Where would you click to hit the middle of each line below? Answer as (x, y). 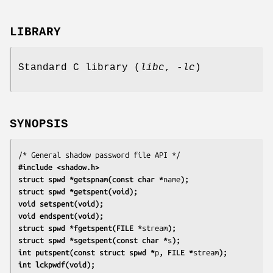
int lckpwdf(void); (57, 264)
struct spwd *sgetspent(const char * (93, 240)
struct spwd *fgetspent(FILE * (80, 228)
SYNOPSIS (39, 124)
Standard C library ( (79, 67)
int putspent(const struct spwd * (87, 252)
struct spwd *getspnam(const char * (91, 179)
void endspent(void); (61, 215)
